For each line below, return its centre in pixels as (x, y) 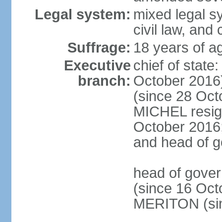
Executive (97, 65)
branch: (104, 81)
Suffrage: (99, 48)
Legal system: (83, 14)
